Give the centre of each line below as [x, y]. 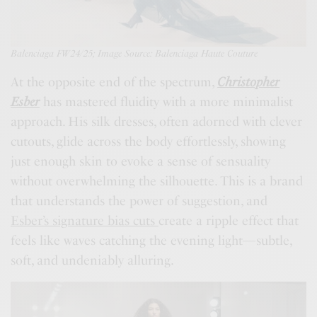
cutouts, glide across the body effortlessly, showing [149, 141]
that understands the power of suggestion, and [139, 201]
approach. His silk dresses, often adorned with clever [157, 121]
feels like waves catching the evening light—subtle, [151, 240]
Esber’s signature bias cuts [85, 220]
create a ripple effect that [229, 220]
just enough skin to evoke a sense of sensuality [141, 161]
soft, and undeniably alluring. [93, 260]
